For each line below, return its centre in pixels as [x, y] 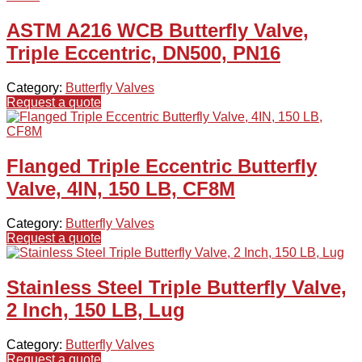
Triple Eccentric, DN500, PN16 [143, 53]
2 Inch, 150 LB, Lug [96, 310]
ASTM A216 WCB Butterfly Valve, [158, 31]
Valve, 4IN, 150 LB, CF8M [121, 189]
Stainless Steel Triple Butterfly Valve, [177, 287]
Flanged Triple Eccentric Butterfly [162, 166]
